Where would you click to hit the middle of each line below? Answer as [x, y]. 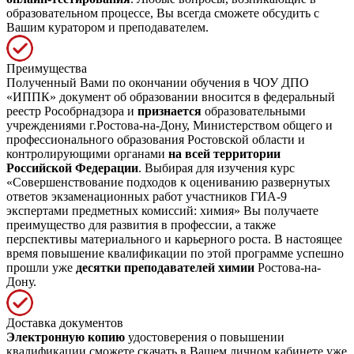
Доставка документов [65, 322]
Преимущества [47, 68]
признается [169, 111]
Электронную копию [66, 337]
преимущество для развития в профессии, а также [141, 224]
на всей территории [224, 153]
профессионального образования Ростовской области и [156, 139]
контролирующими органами [87, 153]
